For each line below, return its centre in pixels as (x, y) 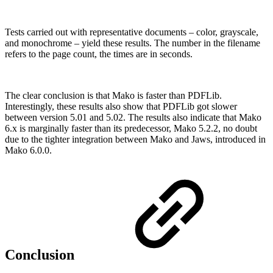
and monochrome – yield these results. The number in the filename (133, 43)
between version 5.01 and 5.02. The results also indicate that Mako (133, 117)
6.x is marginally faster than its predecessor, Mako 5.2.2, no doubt (131, 128)
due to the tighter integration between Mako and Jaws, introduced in (135, 139)
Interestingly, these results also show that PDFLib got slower (121, 106)
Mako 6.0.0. (28, 150)
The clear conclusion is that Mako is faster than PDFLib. (113, 95)
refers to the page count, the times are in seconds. (99, 54)
